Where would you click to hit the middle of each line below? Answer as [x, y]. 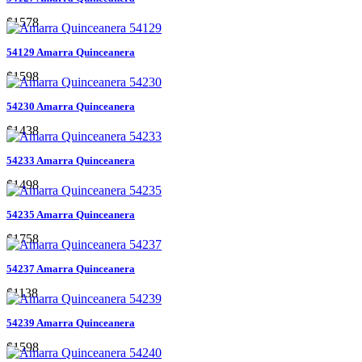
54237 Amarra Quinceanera [71, 268]
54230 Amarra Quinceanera [71, 106]
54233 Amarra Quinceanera [71, 160]
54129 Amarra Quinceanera [71, 52]
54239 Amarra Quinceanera [71, 322]
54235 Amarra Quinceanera [71, 214]
